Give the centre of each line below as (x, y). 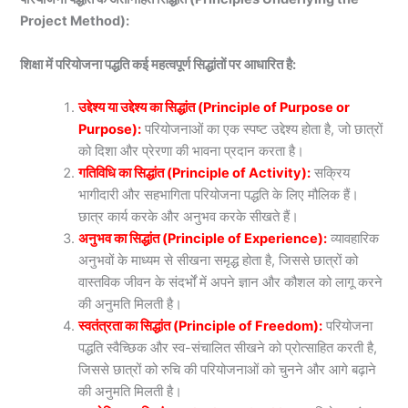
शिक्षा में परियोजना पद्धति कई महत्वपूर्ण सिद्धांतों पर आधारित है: (158, 64)
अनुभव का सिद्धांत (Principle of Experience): (203, 238)
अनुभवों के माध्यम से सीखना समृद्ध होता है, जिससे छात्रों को (219, 260)
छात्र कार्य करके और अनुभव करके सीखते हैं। (189, 216)
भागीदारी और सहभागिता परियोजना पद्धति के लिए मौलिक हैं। (219, 194)
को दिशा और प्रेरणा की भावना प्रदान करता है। (192, 151)
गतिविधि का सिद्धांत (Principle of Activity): (195, 173)
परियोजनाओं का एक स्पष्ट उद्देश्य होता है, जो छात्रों (264, 129)
